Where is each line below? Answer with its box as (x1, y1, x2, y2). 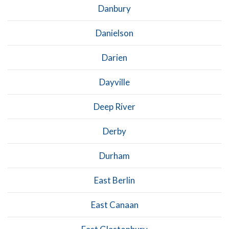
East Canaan (90, 199, 139, 210)
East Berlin (94, 174, 135, 186)
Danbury (98, 3, 131, 14)
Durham (99, 150, 130, 161)
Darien (102, 52, 127, 63)
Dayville (99, 76, 130, 87)
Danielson (96, 27, 133, 38)
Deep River (94, 101, 135, 112)
